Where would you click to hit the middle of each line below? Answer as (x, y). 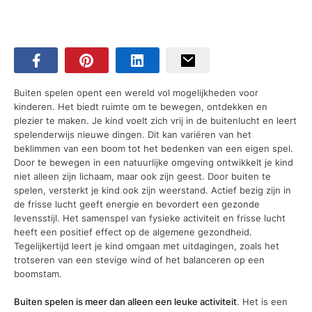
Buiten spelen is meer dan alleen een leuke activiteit (125, 301)
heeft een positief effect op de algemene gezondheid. (133, 232)
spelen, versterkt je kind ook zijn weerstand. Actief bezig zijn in (153, 190)
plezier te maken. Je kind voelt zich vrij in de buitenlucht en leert (155, 121)
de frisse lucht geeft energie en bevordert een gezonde (137, 204)
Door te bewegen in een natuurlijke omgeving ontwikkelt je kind (154, 163)
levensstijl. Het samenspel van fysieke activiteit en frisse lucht (150, 218)
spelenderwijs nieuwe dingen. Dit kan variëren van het (133, 135)
